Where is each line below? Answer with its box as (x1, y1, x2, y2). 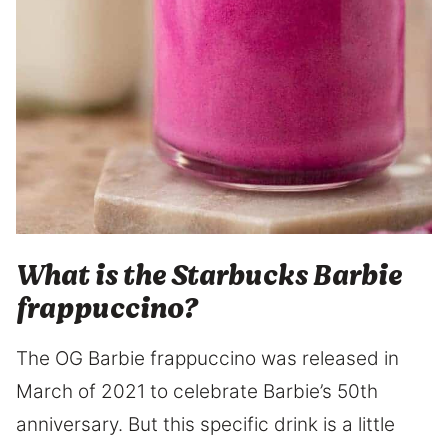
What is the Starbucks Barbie (16, 255, 401, 298)
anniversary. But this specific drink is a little (16, 413, 395, 437)
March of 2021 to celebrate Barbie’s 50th (16, 380, 378, 404)
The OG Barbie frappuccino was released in (16, 347, 399, 371)
